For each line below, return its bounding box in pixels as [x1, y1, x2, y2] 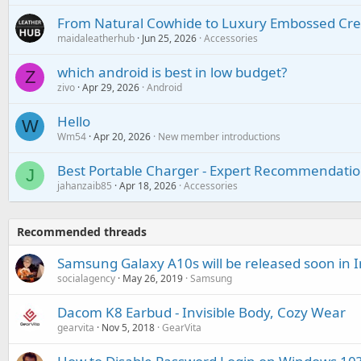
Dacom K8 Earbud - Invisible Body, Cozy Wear [57, 303, 346, 322]
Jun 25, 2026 [142, 31, 197, 45]
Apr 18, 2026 [119, 179, 176, 193]
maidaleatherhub [57, 31, 135, 45]
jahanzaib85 [57, 179, 112, 193]
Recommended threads [17, 224, 147, 239]
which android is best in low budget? [57, 63, 287, 81]
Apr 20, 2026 [93, 130, 151, 143]
